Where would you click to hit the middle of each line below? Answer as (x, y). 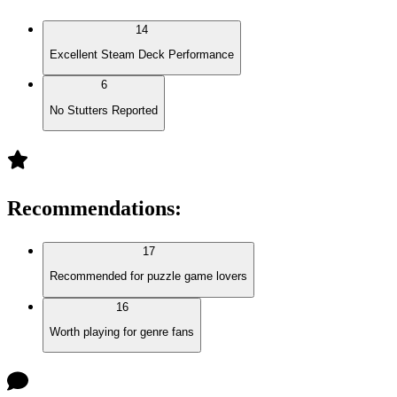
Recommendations (91, 208)
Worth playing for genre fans (122, 331)
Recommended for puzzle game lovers (148, 276)
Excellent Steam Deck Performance (142, 55)
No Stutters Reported (104, 110)
